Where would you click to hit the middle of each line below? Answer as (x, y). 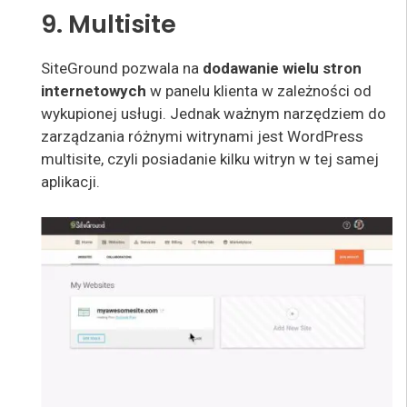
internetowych (94, 91)
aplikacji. (70, 182)
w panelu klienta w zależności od (259, 91)
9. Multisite (109, 25)
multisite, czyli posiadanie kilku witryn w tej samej (210, 159)
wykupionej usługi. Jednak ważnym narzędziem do (213, 114)
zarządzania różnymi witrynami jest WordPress (202, 137)
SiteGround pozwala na (120, 69)
